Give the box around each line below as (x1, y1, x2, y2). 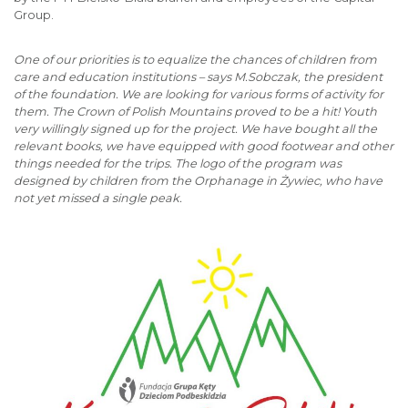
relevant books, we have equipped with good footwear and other (14, 139, 393, 153)
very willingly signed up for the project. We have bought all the (14, 122, 377, 136)
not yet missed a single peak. (14, 191, 182, 205)
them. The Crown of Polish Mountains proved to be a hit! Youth (14, 105, 377, 118)
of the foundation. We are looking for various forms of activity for (14, 87, 383, 101)
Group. (14, 8, 54, 22)
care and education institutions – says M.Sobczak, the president (14, 70, 382, 84)
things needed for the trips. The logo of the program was (14, 157, 342, 170)
